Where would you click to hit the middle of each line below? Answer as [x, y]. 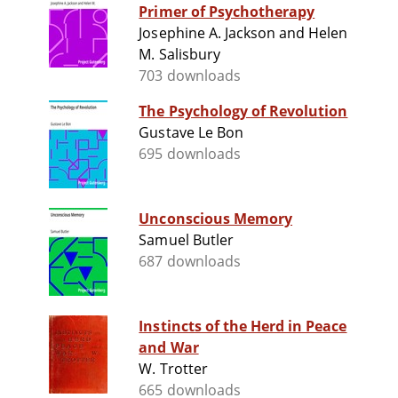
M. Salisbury [179, 55]
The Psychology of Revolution [243, 111]
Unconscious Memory [216, 219]
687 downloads [190, 262]
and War [169, 348]
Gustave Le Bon [191, 133]
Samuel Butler [186, 240]
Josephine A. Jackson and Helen [243, 33]
